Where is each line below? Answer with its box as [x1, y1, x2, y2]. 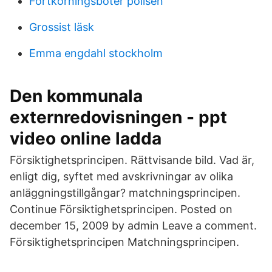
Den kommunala [10, 86, 143, 106]
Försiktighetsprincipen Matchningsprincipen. [10, 236, 239, 248]
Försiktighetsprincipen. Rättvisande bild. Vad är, [10, 154, 254, 166]
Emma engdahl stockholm [29, 47, 163, 59]
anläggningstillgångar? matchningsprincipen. [10, 186, 240, 199]
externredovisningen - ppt [10, 107, 227, 127]
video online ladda [10, 128, 161, 149]
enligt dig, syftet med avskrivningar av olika [10, 170, 233, 183]
